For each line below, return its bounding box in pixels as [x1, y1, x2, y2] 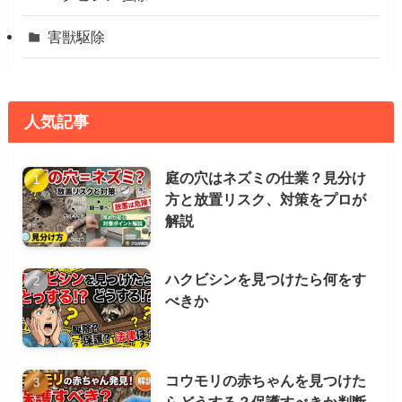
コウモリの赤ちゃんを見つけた [165, 371, 367, 389]
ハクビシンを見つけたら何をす [165, 270, 367, 287]
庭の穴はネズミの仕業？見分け [165, 170, 367, 187]
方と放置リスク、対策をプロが [165, 191, 367, 208]
